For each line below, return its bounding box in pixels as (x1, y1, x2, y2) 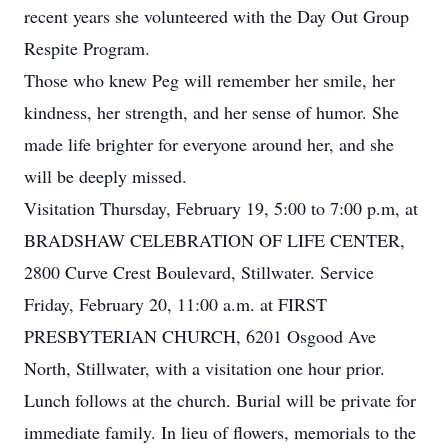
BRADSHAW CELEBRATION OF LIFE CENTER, (24, 228, 405, 252)
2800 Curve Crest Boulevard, (24, 260, 241, 284)
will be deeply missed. (24, 164, 187, 188)
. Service (310, 260, 374, 284)
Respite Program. (24, 36, 150, 60)
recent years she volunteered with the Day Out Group (24, 4, 409, 28)
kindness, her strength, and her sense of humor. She (24, 100, 399, 124)
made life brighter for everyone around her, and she (24, 132, 394, 156)
